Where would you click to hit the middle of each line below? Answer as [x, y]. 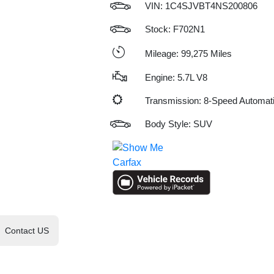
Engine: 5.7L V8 [176, 77]
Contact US [27, 230]
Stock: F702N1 [175, 29]
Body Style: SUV [178, 124]
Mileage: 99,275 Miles [188, 53]
